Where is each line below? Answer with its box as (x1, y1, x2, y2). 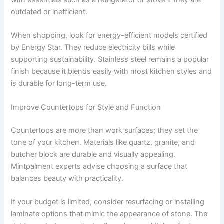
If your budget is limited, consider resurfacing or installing (11, 197, 205, 207)
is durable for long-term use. (11, 79, 107, 88)
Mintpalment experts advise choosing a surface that (11, 161, 188, 171)
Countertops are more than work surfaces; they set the (11, 125, 198, 135)
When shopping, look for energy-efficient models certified (11, 31, 208, 40)
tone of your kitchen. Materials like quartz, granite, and (11, 137, 195, 147)
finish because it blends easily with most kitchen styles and (11, 67, 212, 76)
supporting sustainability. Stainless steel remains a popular (11, 55, 209, 64)
